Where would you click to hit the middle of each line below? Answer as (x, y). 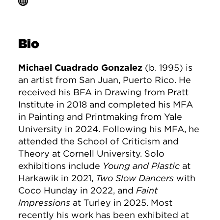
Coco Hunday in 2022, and (77, 191)
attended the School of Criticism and (99, 141)
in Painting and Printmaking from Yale (100, 117)
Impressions (44, 203)
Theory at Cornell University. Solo (92, 154)
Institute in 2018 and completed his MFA (106, 105)
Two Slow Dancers (135, 178)
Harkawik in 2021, (57, 178)
